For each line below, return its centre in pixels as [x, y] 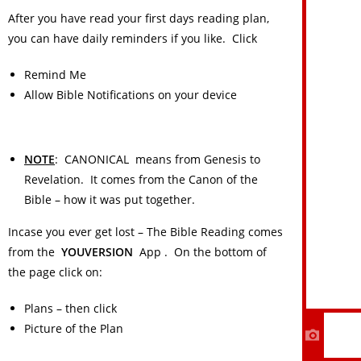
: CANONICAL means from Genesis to [158, 159]
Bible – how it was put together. [110, 199]
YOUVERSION [97, 252]
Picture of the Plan [74, 328]
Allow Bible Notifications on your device [131, 95]
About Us [61, 288]
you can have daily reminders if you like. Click [133, 38]
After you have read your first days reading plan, [139, 18]
